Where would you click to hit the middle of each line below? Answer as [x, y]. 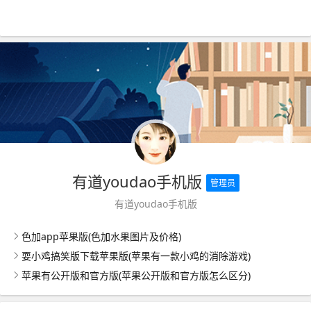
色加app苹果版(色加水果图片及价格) [101, 236]
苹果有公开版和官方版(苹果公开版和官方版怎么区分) [136, 275]
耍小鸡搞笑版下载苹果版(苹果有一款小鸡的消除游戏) [136, 255]
